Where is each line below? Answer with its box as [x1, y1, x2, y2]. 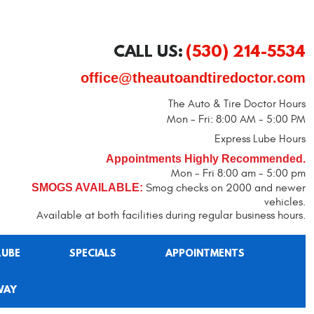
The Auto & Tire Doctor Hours [168, 97, 306, 110]
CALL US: [114, 39, 183, 62]
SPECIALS [69, 246, 116, 260]
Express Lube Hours [214, 132, 306, 145]
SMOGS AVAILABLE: [32, 182, 143, 193]
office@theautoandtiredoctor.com [81, 70, 306, 86]
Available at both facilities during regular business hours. [36, 209, 306, 221]
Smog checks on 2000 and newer [143, 182, 306, 194]
